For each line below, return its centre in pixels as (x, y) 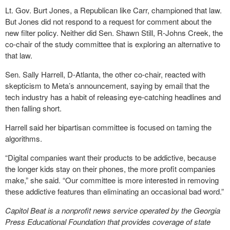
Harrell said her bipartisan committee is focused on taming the (108, 127)
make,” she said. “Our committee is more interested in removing (112, 180)
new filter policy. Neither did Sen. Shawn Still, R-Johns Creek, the (114, 33)
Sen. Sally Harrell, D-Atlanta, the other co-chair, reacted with (105, 74)
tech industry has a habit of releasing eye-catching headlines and (113, 97)
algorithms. (24, 138)
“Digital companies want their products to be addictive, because (111, 157)
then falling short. (33, 108)
